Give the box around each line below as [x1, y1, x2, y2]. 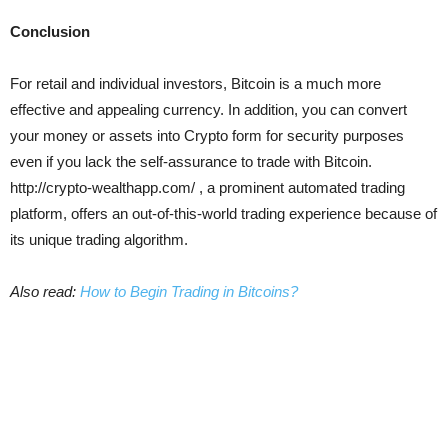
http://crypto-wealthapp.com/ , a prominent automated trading [10, 179, 405, 196]
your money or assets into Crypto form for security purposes [10, 127, 404, 144]
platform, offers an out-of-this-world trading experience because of [10, 205, 437, 222]
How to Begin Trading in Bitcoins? [80, 283, 302, 300]
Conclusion [10, 23, 90, 40]
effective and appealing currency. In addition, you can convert [10, 101, 407, 118]
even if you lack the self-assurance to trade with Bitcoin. [10, 153, 372, 170]
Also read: [10, 283, 80, 300]
